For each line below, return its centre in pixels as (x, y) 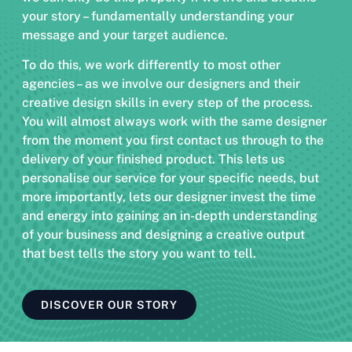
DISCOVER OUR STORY (109, 305)
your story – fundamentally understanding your (158, 16)
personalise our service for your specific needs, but (170, 178)
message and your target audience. (125, 35)
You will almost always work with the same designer (174, 121)
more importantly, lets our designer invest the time (169, 196)
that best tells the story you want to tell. (139, 253)
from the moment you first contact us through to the (172, 140)
